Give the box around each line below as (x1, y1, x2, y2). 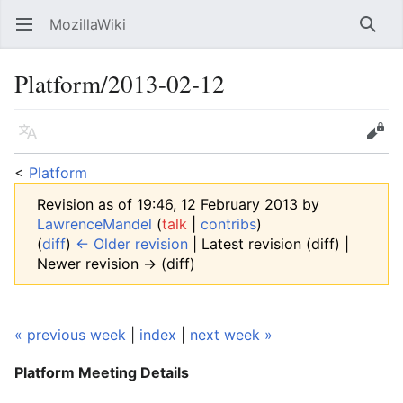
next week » (190, 326, 273, 344)
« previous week (14, 326, 126, 344)
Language (27, 131, 39, 149)
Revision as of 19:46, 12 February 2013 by (37, 195, 319, 213)
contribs (201, 215, 256, 233)
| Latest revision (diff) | (188, 235, 349, 253)
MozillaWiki (49, 15, 126, 33)
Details (137, 363, 189, 381)
